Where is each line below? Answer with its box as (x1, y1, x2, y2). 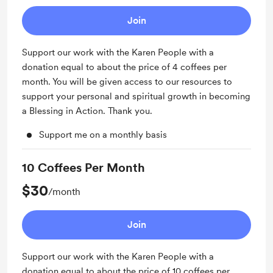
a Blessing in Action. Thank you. (22, 105, 152, 116)
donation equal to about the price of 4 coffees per (22, 62, 227, 73)
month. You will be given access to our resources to (22, 76, 232, 87)
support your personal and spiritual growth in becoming (22, 91, 250, 102)
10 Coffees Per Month (22, 160, 145, 175)
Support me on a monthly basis (39, 129, 167, 140)
